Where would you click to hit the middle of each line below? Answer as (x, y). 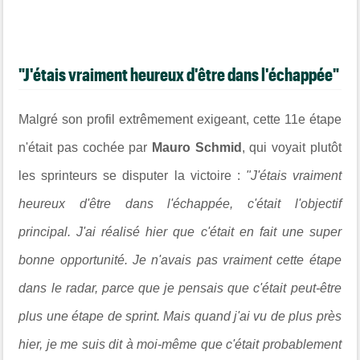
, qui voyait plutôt (291, 147)
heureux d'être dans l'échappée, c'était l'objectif (180, 203)
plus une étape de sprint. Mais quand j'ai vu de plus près (180, 316)
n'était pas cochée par (85, 147)
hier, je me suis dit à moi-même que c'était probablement (180, 344)
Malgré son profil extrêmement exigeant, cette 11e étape (180, 119)
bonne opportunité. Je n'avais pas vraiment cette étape (180, 260)
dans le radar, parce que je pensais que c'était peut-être (180, 288)
